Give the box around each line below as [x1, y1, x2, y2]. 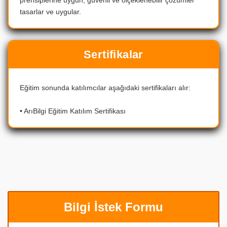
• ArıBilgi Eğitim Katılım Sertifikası [20, 107, 126, 116]
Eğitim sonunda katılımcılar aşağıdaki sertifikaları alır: [20, 84, 191, 92]
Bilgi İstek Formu [64, 200, 163, 214]
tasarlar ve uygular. [20, 7, 81, 16]
